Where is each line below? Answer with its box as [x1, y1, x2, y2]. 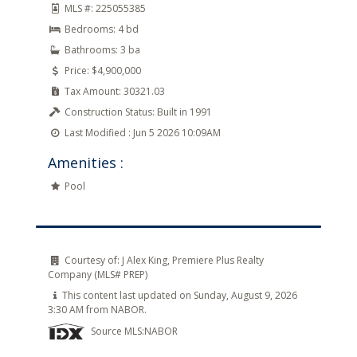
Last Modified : [65, 126, 131, 139]
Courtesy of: [65, 253, 120, 267]
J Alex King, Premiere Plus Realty [120, 253, 264, 267]
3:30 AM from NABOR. [48, 303, 147, 316]
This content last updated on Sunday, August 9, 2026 [62, 288, 297, 302]
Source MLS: [90, 324, 144, 338]
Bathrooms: [65, 43, 118, 57]
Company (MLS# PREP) [48, 268, 147, 281]
